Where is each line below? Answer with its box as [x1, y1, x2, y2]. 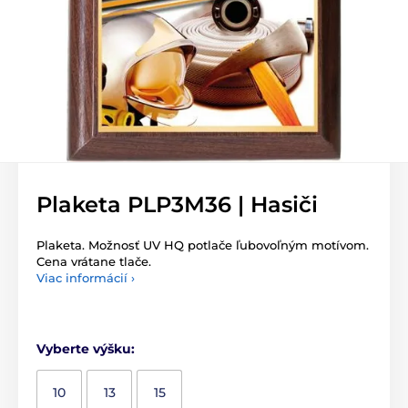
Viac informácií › [36, 270, 135, 285]
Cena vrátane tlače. [36, 254, 151, 269]
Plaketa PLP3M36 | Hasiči [36, 191, 318, 218]
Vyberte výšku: [36, 341, 135, 357]
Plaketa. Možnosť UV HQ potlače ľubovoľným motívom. [36, 238, 369, 252]
